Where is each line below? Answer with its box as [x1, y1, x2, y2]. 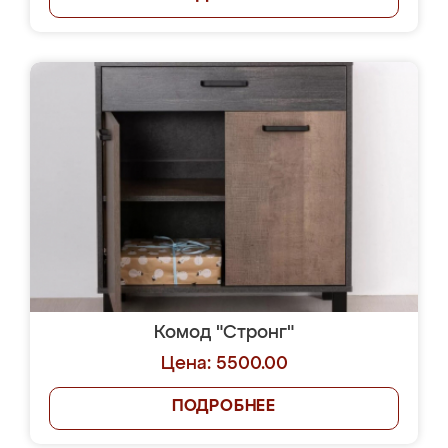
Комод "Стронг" [154, 324, 294, 342]
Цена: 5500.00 [160, 355, 288, 373]
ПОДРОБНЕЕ [171, 399, 277, 415]
